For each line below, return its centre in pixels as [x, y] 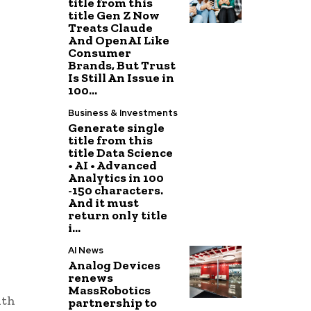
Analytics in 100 [116, 178]
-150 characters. [116, 190]
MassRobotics [110, 290]
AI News [86, 250]
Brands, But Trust [122, 65]
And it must [104, 203]
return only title [118, 215]
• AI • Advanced [113, 165]
